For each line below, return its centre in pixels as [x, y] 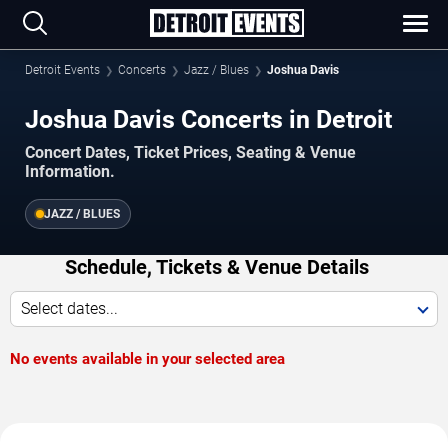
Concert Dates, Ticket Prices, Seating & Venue [190, 153]
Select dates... [69, 309]
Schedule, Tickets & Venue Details [216, 267]
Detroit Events [62, 70]
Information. [70, 172]
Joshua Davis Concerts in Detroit [208, 119]
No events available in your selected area [147, 359]
